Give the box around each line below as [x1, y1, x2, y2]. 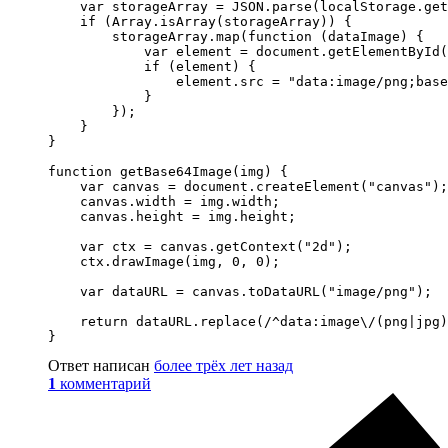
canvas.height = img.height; [48, 208, 296, 224]
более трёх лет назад [154, 356, 293, 374]
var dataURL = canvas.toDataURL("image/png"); [48, 283, 432, 299]
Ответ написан [48, 356, 154, 374]
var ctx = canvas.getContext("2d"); [48, 238, 352, 254]
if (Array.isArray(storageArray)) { [48, 13, 352, 29]
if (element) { [48, 58, 256, 74]
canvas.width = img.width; [48, 193, 280, 209]
